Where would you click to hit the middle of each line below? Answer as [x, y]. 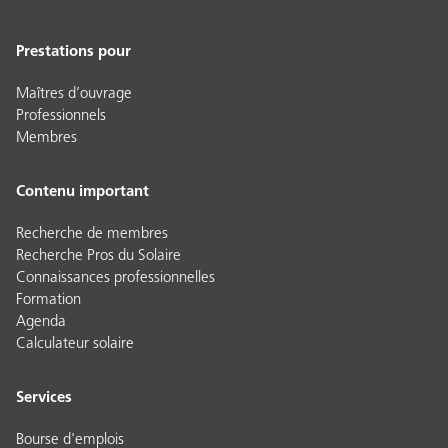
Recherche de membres [92, 234]
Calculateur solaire [75, 344]
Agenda [41, 322]
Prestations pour [73, 52]
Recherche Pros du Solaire [98, 256]
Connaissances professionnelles [115, 278]
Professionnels [61, 116]
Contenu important [82, 192]
